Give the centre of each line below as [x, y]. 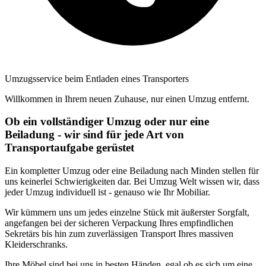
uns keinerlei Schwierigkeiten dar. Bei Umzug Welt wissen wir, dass [132, 181]
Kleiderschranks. [36, 244]
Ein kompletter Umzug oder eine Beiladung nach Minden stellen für [132, 171]
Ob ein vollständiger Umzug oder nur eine [107, 122]
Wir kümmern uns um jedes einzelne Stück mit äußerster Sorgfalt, [127, 212]
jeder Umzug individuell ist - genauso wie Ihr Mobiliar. [107, 192]
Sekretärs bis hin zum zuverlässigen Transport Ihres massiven [119, 234]
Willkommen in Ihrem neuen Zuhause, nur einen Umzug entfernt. [127, 99]
